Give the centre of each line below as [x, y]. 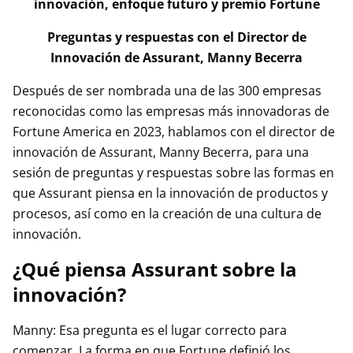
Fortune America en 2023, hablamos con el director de [174, 132]
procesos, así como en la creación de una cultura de [167, 214]
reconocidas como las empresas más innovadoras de [171, 111]
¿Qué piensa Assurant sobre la [155, 269]
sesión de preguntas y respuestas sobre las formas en [173, 173]
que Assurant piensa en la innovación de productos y [170, 193]
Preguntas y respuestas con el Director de [176, 37]
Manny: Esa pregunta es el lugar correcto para [150, 330]
